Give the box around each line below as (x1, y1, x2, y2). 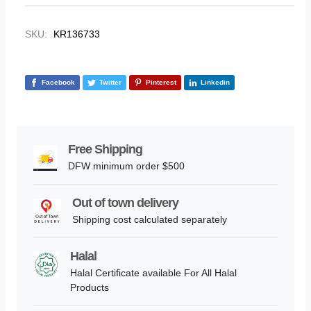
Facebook (42, 78, 75, 87)
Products (69, 282, 109, 294)
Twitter (99, 78, 121, 87)
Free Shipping (68, 142, 143, 157)
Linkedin (201, 78, 230, 87)
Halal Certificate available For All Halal (69, 267, 237, 279)
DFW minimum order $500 (68, 160, 185, 172)
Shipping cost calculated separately (72, 214, 228, 226)
